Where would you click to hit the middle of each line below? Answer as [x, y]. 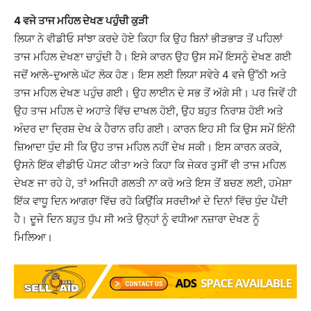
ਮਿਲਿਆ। [33, 237]
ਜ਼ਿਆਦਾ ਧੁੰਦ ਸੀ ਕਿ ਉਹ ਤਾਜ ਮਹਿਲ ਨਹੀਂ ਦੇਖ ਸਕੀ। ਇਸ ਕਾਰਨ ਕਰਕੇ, [148, 147]
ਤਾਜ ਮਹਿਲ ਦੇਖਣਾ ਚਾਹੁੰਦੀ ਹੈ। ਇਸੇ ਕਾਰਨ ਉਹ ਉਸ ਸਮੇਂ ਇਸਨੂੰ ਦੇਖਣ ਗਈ [153, 57]
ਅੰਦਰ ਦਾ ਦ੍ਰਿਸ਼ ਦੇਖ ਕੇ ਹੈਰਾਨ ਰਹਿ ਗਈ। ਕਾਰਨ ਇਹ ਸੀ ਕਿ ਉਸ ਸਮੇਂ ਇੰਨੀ [155, 129]
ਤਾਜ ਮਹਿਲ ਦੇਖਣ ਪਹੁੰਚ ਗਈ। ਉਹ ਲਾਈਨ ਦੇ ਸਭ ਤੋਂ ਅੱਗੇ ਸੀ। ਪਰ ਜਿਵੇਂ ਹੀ [155, 93]
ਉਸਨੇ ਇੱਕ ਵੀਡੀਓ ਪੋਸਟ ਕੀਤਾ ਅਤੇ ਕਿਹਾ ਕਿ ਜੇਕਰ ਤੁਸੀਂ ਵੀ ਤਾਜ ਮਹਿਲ [150, 165]
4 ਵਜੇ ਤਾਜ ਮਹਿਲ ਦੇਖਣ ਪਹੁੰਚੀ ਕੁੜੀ [81, 20]
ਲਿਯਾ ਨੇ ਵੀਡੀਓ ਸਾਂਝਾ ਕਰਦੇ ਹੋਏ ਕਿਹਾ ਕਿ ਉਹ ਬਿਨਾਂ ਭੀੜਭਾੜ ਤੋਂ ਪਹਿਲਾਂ [148, 39]
